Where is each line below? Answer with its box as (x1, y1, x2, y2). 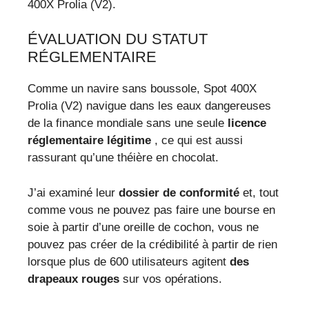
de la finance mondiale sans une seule (28, 117, 228, 130)
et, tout (239, 186, 279, 199)
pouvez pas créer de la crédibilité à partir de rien (28, 237, 277, 251)
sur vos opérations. (119, 272, 222, 286)
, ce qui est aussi (151, 134, 243, 148)
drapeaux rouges (28, 272, 119, 286)
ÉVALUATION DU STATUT (28, 30, 208, 48)
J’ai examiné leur (28, 186, 119, 199)
